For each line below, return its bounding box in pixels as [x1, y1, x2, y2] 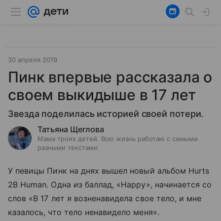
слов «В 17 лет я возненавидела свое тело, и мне [8, 193, 202, 203]
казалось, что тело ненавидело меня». [8, 207, 159, 217]
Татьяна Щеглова [37, 124, 104, 134]
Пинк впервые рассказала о [8, 68, 213, 86]
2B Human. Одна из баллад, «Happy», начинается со [8, 180, 212, 189]
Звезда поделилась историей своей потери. [8, 109, 204, 119]
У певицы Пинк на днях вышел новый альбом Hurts [8, 166, 210, 176]
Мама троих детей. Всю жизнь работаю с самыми [37, 135, 198, 143]
